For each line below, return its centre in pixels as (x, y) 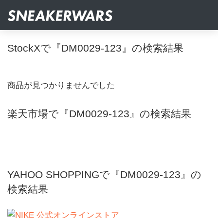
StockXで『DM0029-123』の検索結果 (95, 48)
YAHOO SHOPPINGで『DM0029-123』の (104, 174)
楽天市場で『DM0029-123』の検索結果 (99, 114)
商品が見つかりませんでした (61, 85)
